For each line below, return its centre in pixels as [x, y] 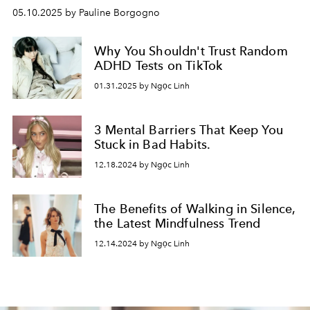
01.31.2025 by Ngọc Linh [142, 85]
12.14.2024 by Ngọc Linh [142, 243]
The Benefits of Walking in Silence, [195, 209]
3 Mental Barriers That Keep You [189, 130]
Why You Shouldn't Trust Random [191, 51]
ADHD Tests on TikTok [158, 66]
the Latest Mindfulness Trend [177, 224]
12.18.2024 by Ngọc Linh [142, 164]
